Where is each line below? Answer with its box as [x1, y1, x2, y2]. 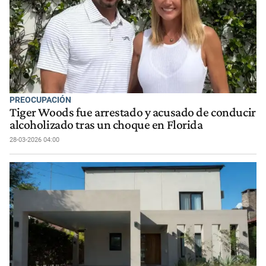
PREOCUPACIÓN [9, 95, 71, 105]
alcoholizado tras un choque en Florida [9, 117, 203, 132]
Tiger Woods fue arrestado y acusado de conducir [9, 104, 256, 119]
